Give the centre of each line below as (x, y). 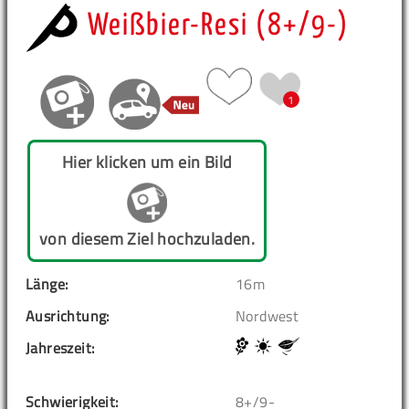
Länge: (47, 283)
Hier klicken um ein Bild (147, 162)
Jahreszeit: (60, 347)
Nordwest (267, 315)
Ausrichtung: (68, 315)
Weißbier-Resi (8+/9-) (219, 26)
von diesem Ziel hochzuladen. (147, 238)
